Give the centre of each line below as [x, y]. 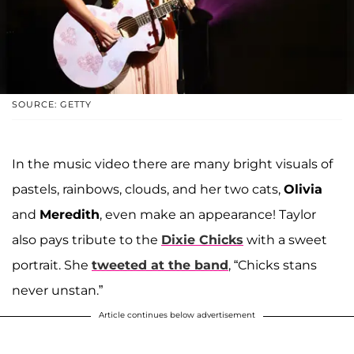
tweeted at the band [160, 265]
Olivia [303, 189]
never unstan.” [57, 290]
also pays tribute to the [87, 239]
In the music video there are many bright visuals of [172, 164]
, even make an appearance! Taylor [208, 214]
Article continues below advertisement [177, 314]
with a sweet [285, 239]
